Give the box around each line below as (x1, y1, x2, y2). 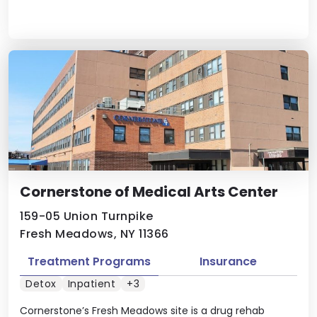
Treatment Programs (28, 253, 151, 270)
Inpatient (67, 277, 115, 291)
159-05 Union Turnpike (20, 207, 154, 224)
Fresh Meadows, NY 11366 (20, 225, 169, 242)
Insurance (199, 253, 257, 270)
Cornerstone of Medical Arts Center (20, 181, 278, 202)
